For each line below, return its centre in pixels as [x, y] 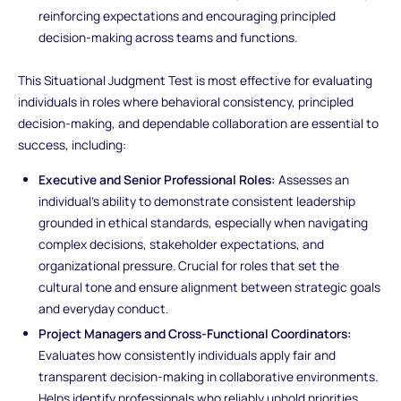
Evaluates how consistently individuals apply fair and [188, 355]
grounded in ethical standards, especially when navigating [204, 223]
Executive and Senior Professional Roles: [158, 180]
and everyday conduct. [104, 309]
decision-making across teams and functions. [168, 38]
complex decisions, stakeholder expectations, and [182, 244]
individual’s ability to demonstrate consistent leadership [197, 201]
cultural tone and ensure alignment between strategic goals [210, 287]
